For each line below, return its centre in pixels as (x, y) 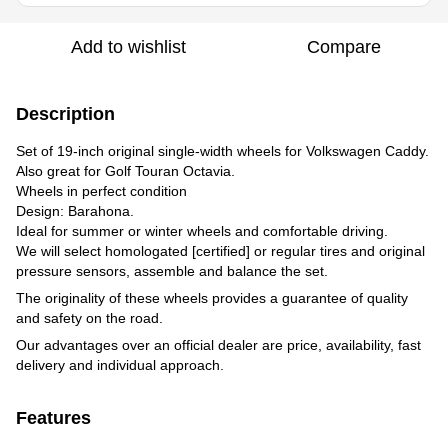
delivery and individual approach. (120, 364)
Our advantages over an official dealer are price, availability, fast (218, 344)
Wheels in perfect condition (101, 190)
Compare (344, 46)
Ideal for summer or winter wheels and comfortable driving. (202, 230)
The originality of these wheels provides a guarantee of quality (212, 297)
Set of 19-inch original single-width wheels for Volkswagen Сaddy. (222, 150)
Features (53, 417)
